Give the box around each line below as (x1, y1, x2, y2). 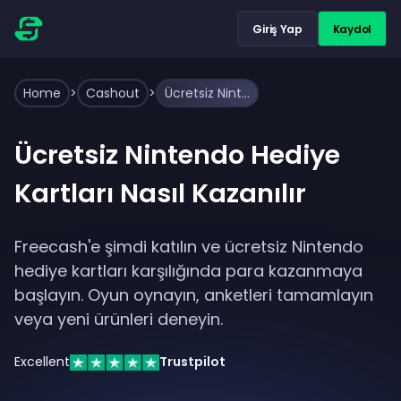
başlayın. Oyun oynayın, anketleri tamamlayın (14, 284, 373, 306)
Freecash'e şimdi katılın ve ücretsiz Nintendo (14, 235, 363, 258)
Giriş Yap (252, 21, 303, 37)
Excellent (14, 353, 70, 371)
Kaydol (332, 21, 371, 37)
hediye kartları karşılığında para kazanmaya (14, 260, 363, 282)
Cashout (86, 84, 140, 102)
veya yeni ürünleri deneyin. (14, 308, 223, 330)
